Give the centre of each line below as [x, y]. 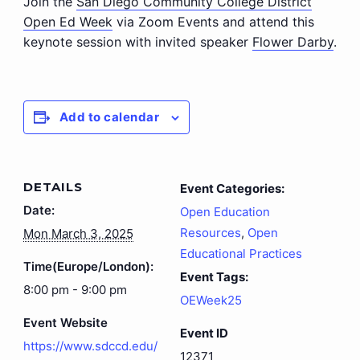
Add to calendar [109, 117]
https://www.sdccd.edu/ [90, 346]
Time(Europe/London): [88, 267]
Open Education [225, 212]
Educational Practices [241, 254]
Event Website [65, 323]
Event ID [204, 333]
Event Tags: [214, 277]
